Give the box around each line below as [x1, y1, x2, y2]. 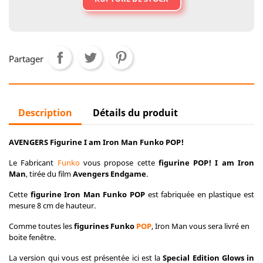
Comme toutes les [9, 221, 74, 231]
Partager [9, 53, 43, 65]
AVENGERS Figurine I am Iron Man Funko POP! [9, 137, 184, 147]
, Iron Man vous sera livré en [151, 221, 249, 231]
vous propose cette [79, 157, 159, 168]
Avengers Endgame [73, 168, 146, 179]
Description [18, 106, 72, 119]
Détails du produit [93, 106, 178, 119]
